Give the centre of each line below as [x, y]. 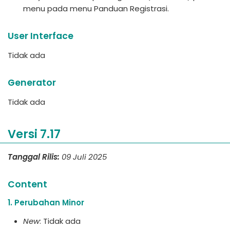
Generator [32, 83]
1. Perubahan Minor [46, 202]
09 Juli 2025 [84, 157]
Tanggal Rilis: [34, 157]
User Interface [41, 36]
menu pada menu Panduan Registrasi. [96, 8]
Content [27, 184]
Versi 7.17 [34, 134]
